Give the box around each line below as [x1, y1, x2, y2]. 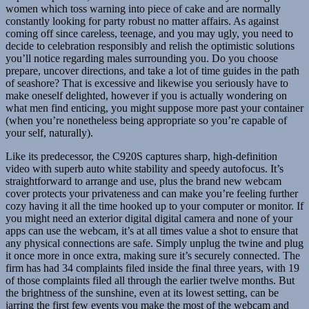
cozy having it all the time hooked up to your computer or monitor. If [6, 200, 303, 212]
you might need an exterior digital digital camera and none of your [6, 212, 292, 225]
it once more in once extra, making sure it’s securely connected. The [6, 250, 300, 262]
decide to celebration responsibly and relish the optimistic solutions [6, 40, 295, 52]
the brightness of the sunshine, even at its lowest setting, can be [6, 287, 279, 299]
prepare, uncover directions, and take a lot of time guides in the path [6, 65, 299, 77]
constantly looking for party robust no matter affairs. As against [6, 15, 279, 28]
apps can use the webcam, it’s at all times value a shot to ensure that [6, 225, 298, 237]
